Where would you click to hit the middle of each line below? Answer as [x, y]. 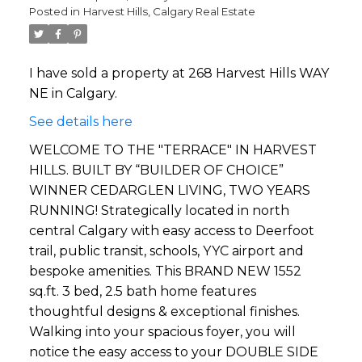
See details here [80, 121]
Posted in [54, 11]
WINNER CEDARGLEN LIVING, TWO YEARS [169, 190]
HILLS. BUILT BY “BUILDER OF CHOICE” [156, 170]
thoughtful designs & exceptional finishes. [164, 311]
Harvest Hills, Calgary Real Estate [169, 11]
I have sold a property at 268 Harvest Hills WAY [179, 73]
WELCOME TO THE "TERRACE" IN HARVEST [173, 149]
